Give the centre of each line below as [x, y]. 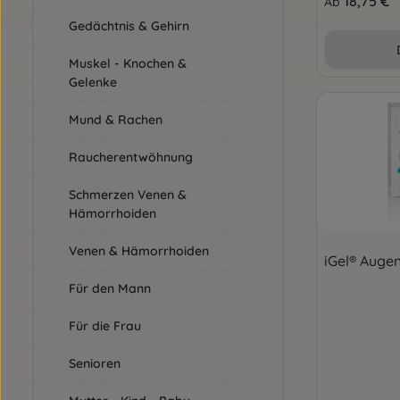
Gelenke [93, 82]
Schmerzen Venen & [128, 195]
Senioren [95, 363]
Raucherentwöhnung [131, 157]
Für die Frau [105, 326]
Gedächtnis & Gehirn [129, 26]
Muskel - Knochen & [128, 63]
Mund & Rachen [116, 120]
